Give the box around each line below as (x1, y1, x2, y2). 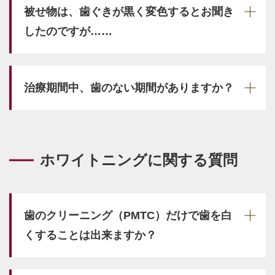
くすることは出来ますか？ (24, 228, 157, 241)
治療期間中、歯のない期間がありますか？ (24, 81, 234, 94)
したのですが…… (24, 25, 112, 37)
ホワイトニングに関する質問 (40, 152, 238, 168)
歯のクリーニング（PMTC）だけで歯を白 (24, 209, 232, 222)
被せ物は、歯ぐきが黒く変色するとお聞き (24, 5, 234, 18)
